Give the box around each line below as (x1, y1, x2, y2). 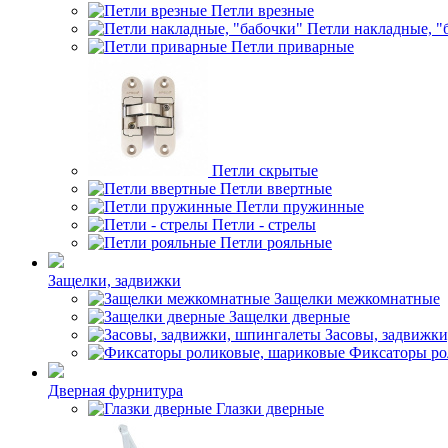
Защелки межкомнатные (274, 290, 440, 307)
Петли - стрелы (212, 216, 316, 233)
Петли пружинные (236, 198, 364, 215)
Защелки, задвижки (48, 272, 181, 289)
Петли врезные (211, 2, 314, 19)
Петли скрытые (212, 162, 318, 179)
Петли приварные (231, 38, 354, 55)
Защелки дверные (229, 308, 350, 325)
